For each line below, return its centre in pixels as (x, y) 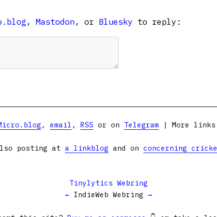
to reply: (157, 22)
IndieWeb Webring (108, 194)
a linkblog (87, 148)
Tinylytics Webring (108, 183)
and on (126, 148)
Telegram (141, 125)
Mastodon (55, 22)
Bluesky (116, 22)
